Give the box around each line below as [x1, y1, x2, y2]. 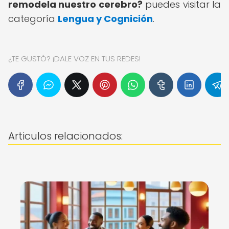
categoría [8, 12, 58, 25]
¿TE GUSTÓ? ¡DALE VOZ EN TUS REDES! [8, 53, 141, 64]
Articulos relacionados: [8, 129, 123, 143]
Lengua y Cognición [58, 12, 153, 25]
